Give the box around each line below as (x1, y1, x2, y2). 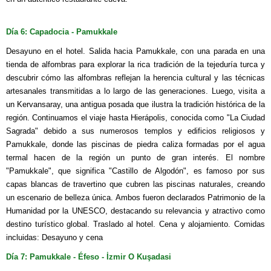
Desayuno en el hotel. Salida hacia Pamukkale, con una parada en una (6, 46, 265, 56)
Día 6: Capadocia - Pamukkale (6, 27, 117, 36)
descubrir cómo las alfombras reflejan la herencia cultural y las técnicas (6, 73, 265, 82)
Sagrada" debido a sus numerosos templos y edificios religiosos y (6, 126, 265, 135)
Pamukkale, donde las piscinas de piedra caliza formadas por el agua (6, 139, 265, 149)
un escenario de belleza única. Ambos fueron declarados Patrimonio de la (6, 192, 265, 202)
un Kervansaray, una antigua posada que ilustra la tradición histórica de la (6, 99, 265, 109)
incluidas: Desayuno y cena (6, 232, 103, 242)
